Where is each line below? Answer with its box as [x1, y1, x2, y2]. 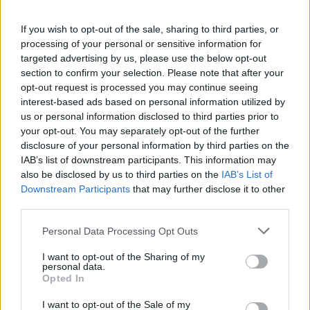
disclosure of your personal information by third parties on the [21, 140, 289, 151]
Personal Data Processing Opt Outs [42, 225, 198, 237]
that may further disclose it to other [130, 183, 285, 194]
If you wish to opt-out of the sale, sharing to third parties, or [21, 24, 279, 35]
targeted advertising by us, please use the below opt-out [21, 53, 266, 64]
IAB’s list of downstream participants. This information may [21, 154, 276, 165]
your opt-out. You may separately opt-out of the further [21, 125, 259, 136]
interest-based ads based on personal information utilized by [21, 96, 285, 107]
